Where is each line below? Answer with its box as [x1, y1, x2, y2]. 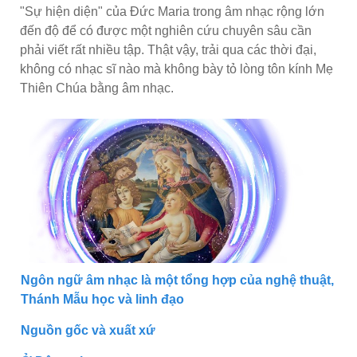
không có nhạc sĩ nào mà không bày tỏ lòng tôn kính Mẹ [20, 61, 333, 76]
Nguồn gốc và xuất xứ [21, 323, 155, 337]
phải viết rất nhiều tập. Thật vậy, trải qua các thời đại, [20, 42, 316, 57]
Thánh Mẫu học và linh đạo [21, 292, 184, 306]
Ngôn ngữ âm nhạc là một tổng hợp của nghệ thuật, [21, 273, 334, 287]
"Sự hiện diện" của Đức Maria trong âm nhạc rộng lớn [20, 4, 324, 18]
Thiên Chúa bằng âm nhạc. [20, 80, 174, 95]
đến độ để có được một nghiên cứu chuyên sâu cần [20, 23, 312, 37]
